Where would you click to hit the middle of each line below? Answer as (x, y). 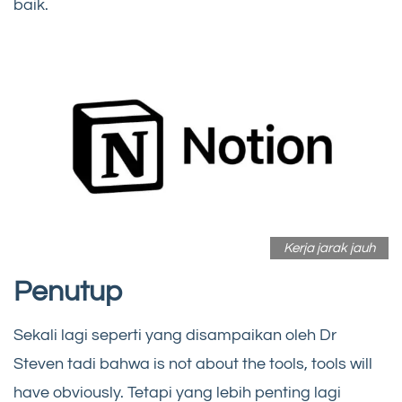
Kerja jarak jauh (329, 248)
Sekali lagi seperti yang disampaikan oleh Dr (175, 335)
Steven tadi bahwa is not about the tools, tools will (193, 363)
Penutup (68, 292)
